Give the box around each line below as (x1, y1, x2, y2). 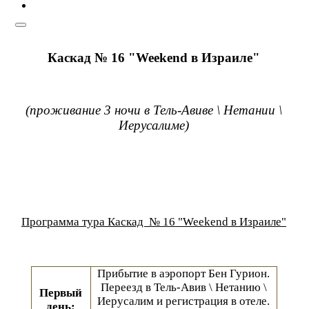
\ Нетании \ (213, 103, 282, 118)
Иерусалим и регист (97, 294, 199, 308)
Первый (39, 286, 82, 299)
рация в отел (199, 294, 261, 308)
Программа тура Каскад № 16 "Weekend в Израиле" (21, 215, 286, 229)
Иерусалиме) (119, 118, 189, 133)
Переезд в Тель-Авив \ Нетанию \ (100, 280, 267, 294)
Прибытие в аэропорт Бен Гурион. (97, 266, 270, 280)
